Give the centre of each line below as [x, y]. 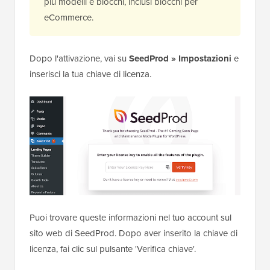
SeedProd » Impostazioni [180, 58]
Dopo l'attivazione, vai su [79, 58]
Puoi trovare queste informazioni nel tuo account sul [130, 218]
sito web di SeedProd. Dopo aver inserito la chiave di [133, 234]
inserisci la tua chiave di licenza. [90, 74]
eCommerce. [69, 17]
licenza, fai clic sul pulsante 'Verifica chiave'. [113, 249]
